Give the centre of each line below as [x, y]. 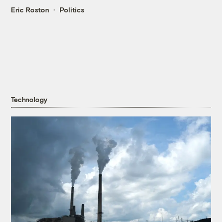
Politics [72, 10]
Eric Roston [30, 10]
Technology [29, 100]
